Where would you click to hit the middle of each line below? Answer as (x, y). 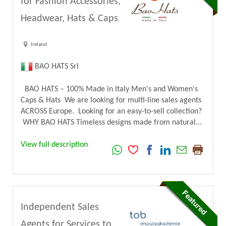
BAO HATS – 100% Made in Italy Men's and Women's (109, 89)
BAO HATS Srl (56, 66)
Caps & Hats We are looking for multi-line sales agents (111, 100)
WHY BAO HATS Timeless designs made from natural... (111, 123)
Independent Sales (60, 207)
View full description (54, 145)
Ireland (39, 44)
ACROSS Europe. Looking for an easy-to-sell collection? (111, 111)
